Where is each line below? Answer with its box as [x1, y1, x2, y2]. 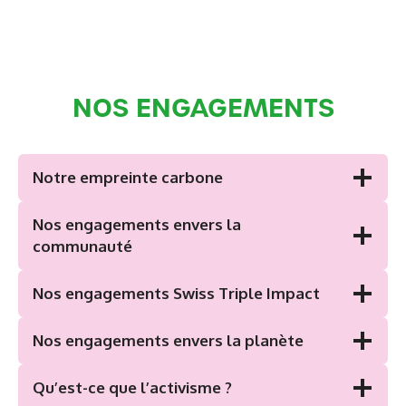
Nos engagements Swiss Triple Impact [33, 284, 320, 304]
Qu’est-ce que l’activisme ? [33, 378, 232, 398]
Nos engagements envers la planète [33, 331, 304, 351]
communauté [33, 237, 132, 256]
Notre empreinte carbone [33, 168, 223, 188]
